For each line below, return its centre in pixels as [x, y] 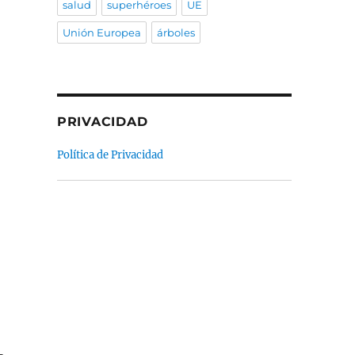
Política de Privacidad [110, 155]
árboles [176, 33]
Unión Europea [101, 33]
